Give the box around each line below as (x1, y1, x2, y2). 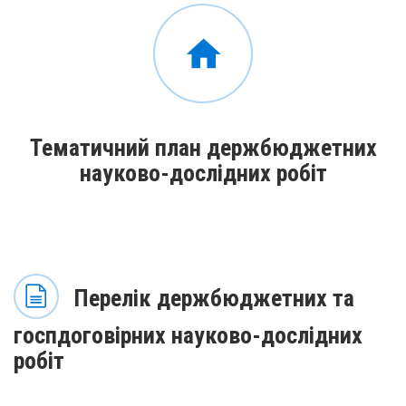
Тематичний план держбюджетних (29, 133, 377, 161)
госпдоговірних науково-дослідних (14, 322, 362, 349)
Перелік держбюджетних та (68, 285, 354, 312)
